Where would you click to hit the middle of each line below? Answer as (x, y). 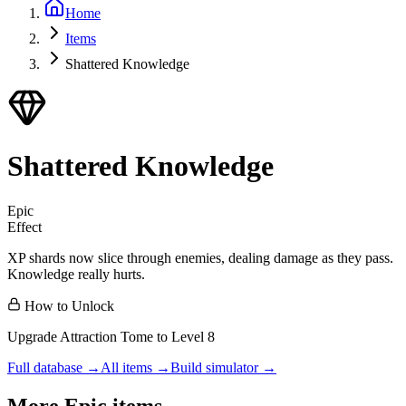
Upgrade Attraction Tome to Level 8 (111, 336)
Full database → (54, 367)
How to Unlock (68, 305)
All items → (135, 367)
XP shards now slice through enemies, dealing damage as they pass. (200, 257)
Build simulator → (223, 367)
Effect (24, 227)
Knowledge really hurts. (76, 274)
